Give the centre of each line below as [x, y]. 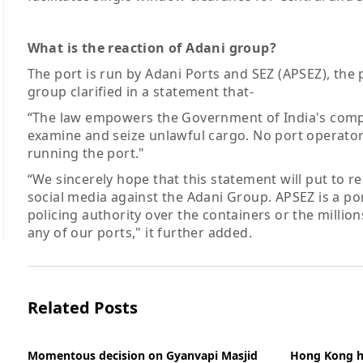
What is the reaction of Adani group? [152, 48]
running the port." [86, 154]
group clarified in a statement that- [140, 92]
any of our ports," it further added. [139, 233]
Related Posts [82, 308]
